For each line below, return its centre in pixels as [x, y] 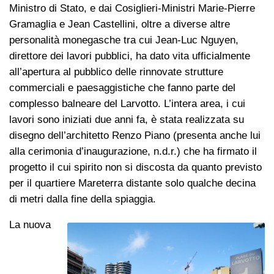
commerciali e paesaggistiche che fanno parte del [122, 87]
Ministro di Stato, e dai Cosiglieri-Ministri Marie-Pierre [132, 8]
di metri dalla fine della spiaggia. [83, 199]
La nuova [30, 225]
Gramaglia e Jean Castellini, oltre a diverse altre [120, 24]
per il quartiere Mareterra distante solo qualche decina [132, 183]
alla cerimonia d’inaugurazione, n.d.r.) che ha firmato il [133, 151]
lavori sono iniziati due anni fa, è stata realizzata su [127, 119]
